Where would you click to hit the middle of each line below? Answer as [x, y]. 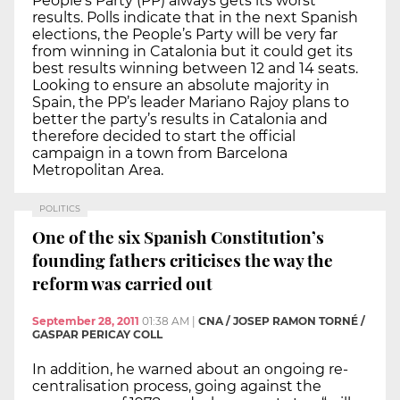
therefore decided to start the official [164, 136]
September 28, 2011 [86, 321]
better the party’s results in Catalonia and [180, 119]
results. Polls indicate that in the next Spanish [195, 17]
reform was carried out [122, 283]
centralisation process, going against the [177, 386]
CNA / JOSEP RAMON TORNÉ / [282, 321]
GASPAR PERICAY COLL [97, 334]
